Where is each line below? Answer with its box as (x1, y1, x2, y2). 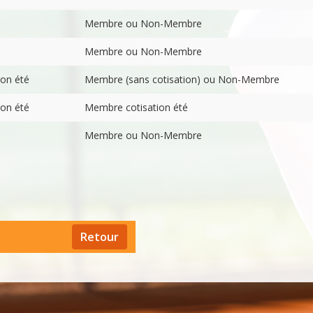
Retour (80, 229, 119, 245)
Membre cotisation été (85, 101, 188, 114)
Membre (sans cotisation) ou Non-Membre (85, 73, 279, 86)
